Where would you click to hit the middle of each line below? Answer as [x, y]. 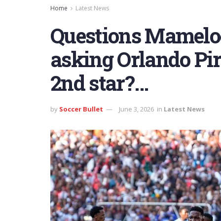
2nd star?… [99, 83]
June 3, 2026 [136, 109]
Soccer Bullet [81, 109]
